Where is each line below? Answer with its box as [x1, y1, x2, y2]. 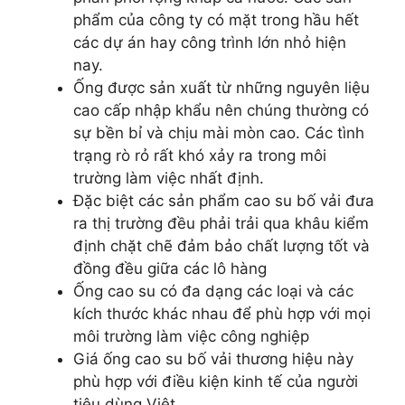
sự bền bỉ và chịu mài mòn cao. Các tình [73, 123, 364, 142]
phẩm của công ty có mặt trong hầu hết [73, 10, 359, 29]
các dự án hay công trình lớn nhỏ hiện [73, 33, 346, 52]
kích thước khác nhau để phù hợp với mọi [73, 304, 371, 323]
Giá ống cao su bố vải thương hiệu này [73, 349, 353, 368]
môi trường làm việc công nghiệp [73, 326, 309, 345]
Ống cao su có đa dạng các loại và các [73, 281, 353, 300]
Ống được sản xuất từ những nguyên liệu [73, 78, 370, 97]
